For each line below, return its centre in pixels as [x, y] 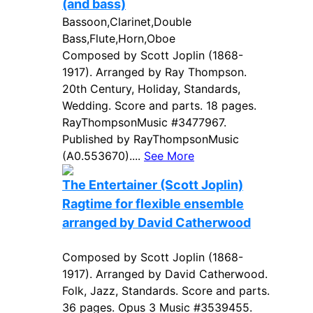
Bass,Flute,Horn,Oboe [119, 38]
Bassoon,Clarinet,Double [127, 22]
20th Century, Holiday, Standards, [151, 89]
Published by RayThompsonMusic [151, 139]
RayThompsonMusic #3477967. [144, 122]
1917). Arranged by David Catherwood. [165, 274]
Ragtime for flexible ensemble [153, 204]
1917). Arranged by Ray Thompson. [154, 72]
